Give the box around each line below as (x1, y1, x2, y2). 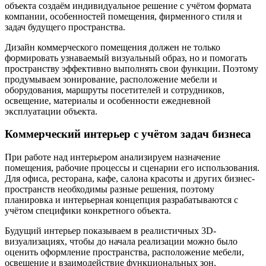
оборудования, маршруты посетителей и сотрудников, (5, 84, 224, 95)
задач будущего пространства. (5, 21, 125, 32)
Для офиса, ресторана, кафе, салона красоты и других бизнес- (5, 173, 255, 184)
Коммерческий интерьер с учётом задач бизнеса (5, 128, 251, 141)
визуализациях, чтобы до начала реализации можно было (5, 236, 237, 247)
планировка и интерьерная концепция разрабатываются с (5, 195, 238, 205)
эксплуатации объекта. (5, 106, 97, 116)
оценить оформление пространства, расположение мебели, (5, 247, 244, 258)
